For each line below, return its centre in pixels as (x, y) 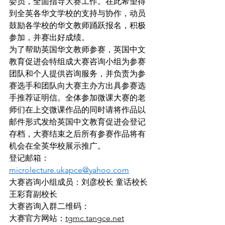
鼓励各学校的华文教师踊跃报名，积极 (77, 25)
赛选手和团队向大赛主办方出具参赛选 (77, 86)
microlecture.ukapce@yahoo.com (69, 170)
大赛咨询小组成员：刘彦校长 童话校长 (79, 182)
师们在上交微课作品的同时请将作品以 (77, 110)
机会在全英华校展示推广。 (57, 146)
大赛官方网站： (37, 218)
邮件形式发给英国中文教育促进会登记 (77, 122)
